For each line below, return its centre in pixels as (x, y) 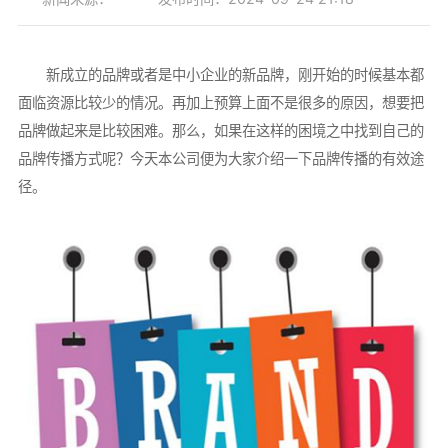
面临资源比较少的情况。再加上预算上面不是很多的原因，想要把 (220, 103)
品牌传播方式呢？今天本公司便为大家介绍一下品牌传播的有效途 (220, 159)
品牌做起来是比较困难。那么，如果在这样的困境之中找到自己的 (220, 131)
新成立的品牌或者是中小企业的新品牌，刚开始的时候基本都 (220, 75)
